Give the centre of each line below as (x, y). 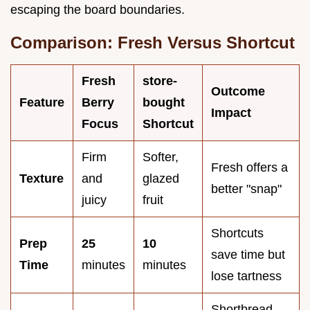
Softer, (161, 157)
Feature (42, 102)
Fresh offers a (249, 167)
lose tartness (246, 276)
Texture (42, 178)
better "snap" (246, 189)
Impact (231, 112)
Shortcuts (237, 233)
